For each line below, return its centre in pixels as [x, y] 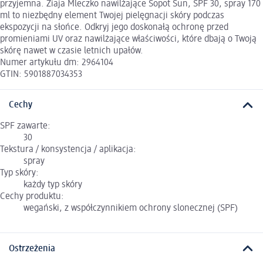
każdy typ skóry [53, 185]
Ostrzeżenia [32, 249]
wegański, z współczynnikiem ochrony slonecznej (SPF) [131, 209]
